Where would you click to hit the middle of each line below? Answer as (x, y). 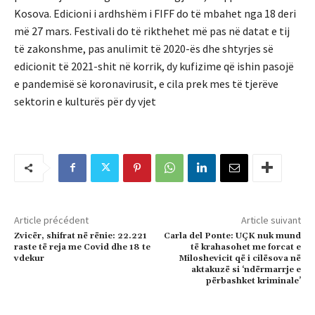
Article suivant (271, 220)
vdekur (29, 258)
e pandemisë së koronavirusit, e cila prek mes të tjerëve (146, 83)
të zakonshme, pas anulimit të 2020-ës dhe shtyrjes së (144, 48)
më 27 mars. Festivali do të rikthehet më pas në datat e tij (152, 31)
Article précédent (51, 220)
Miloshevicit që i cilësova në (239, 258)
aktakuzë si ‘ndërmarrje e (246, 269)
